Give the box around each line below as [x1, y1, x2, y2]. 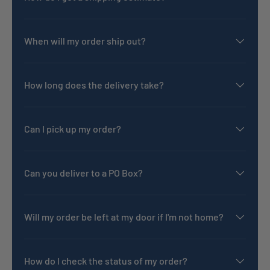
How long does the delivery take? [24, 79, 164, 91]
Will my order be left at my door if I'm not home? [24, 211, 224, 223]
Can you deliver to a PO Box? [24, 167, 143, 179]
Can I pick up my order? [24, 123, 121, 135]
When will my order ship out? [24, 35, 146, 47]
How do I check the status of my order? [24, 255, 187, 267]
